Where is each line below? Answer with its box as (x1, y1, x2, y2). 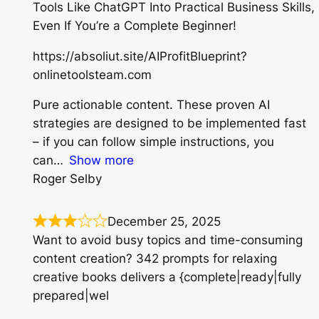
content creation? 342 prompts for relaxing (33, 251, 277, 266)
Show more (69, 153, 135, 168)
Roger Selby (33, 172, 102, 187)
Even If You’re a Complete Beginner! (33, 18, 236, 33)
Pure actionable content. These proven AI (33, 98, 270, 113)
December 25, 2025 (108, 214, 221, 229)
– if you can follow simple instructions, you (33, 135, 274, 150)
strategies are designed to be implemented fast (33, 116, 306, 131)
